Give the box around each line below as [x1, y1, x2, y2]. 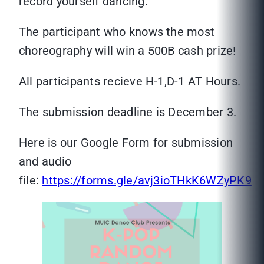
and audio [19, 154, 72, 169]
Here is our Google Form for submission [19, 136, 233, 150]
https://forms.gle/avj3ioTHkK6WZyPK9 [42, 173, 252, 188]
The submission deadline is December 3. [19, 105, 237, 120]
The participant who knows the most [19, 25, 215, 39]
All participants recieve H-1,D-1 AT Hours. [19, 74, 241, 89]
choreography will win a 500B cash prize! [19, 44, 236, 58]
